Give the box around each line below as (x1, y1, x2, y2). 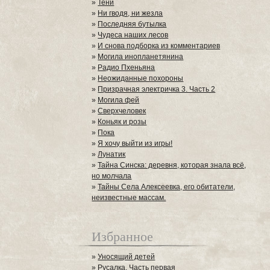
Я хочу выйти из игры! (98, 139, 173, 148)
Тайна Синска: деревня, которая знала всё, (98, 161, 246, 169)
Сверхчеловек (98, 107, 146, 115)
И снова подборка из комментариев (98, 42, 221, 50)
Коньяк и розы (98, 118, 147, 126)
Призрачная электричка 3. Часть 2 (98, 85, 216, 93)
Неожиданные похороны (98, 74, 184, 83)
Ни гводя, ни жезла (98, 9, 163, 17)
